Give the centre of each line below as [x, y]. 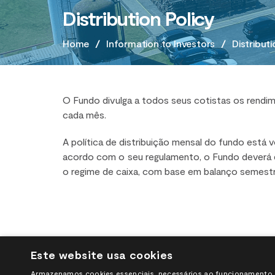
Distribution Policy [138, 18]
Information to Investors [161, 43]
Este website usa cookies [102, 255]
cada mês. [84, 114]
